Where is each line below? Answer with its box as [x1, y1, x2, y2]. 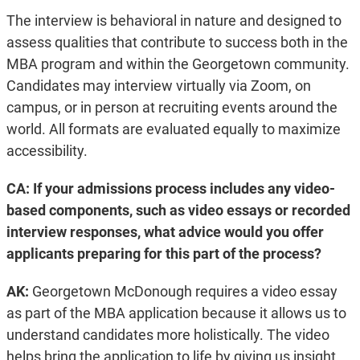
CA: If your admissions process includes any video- [6, 180, 335, 198]
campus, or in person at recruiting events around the [6, 99, 337, 117]
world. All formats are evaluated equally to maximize [6, 121, 341, 138]
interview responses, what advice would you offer [6, 223, 324, 241]
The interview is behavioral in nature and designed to [6, 12, 342, 30]
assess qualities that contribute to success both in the [6, 34, 348, 51]
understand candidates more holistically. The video [6, 326, 329, 344]
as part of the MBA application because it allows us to [6, 305, 346, 322]
